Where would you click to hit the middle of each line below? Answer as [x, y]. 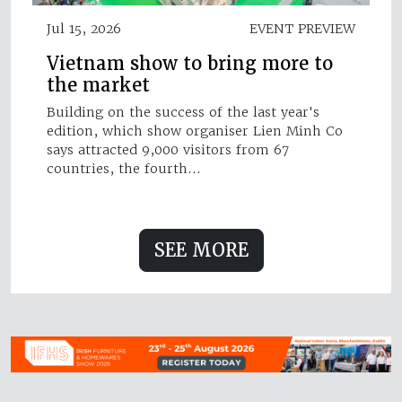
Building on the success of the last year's [183, 112]
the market [98, 85]
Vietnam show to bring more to [190, 63]
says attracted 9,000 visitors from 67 [168, 149]
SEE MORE [201, 250]
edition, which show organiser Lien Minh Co [195, 131]
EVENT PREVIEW [302, 28]
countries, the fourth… [124, 168]
